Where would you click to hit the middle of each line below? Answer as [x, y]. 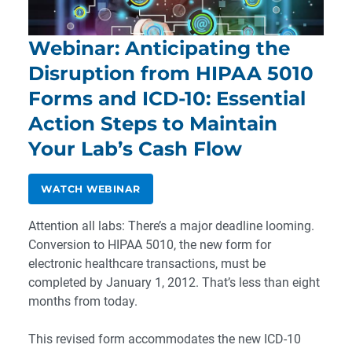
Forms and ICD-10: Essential [167, 99]
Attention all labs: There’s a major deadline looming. [171, 226]
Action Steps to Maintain [153, 124]
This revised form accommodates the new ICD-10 [165, 339]
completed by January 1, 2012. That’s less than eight [174, 283]
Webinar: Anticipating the [159, 48]
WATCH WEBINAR [91, 189]
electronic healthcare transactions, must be [147, 264]
